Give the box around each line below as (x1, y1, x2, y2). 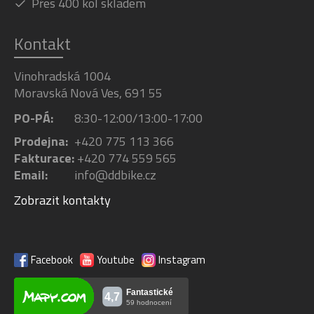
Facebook (31, 252, 73, 268)
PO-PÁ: (14, 109, 53, 128)
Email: (14, 165, 48, 185)
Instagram (158, 252, 205, 268)
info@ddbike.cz (71, 165, 156, 185)
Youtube (97, 252, 135, 268)
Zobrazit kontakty (14, 191, 111, 210)
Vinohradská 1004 (14, 67, 111, 86)
